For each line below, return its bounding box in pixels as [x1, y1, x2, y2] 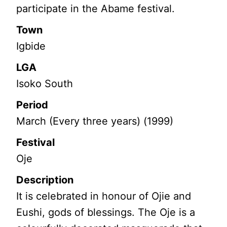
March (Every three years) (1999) [16, 115, 174, 127]
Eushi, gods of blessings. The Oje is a [16, 206, 196, 218]
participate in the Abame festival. [16, 2, 175, 15]
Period [16, 98, 49, 111]
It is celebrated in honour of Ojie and [16, 190, 192, 202]
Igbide [16, 40, 46, 52]
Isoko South [16, 77, 73, 90]
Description [16, 173, 74, 186]
